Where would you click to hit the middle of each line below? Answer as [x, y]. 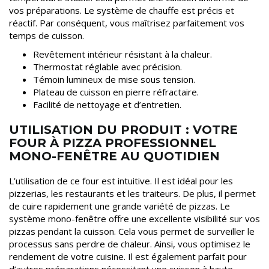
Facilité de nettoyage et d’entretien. [107, 104]
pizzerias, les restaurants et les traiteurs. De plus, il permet [132, 193]
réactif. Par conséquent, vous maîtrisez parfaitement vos [127, 23]
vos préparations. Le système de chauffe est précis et [122, 10]
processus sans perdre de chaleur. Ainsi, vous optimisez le [130, 243]
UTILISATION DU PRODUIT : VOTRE [123, 129]
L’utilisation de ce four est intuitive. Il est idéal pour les [121, 180]
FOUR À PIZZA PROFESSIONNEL [113, 143]
